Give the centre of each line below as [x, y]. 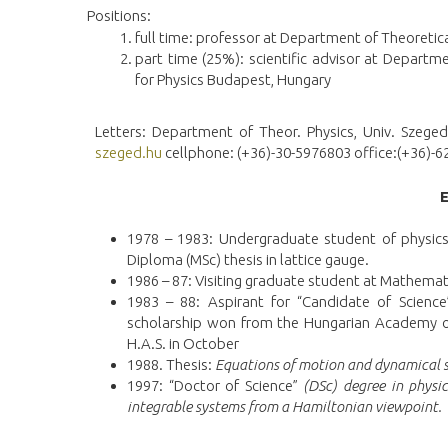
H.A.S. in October [183, 344]
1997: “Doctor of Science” [215, 386]
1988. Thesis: [171, 365]
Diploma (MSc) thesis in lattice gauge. [248, 259]
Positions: [119, 15]
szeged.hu [128, 153]
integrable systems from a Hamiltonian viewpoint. [284, 407]
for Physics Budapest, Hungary [232, 80]
